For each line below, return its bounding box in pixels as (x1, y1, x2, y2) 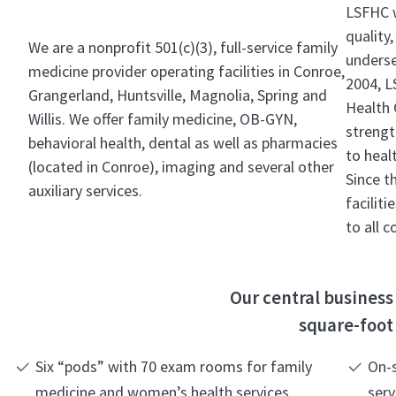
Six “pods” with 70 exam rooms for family (35, 355, 312, 377)
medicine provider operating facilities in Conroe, (28, 61, 346, 82)
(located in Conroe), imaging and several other (28, 156, 335, 178)
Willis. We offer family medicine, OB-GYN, (28, 109, 298, 130)
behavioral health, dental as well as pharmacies (28, 133, 339, 154)
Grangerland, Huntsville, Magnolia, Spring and (28, 85, 328, 106)
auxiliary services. (28, 180, 143, 202)
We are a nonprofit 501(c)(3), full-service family (28, 37, 339, 58)
